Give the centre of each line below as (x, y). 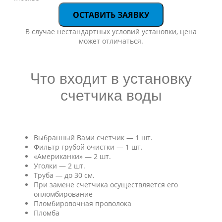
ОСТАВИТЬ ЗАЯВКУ (111, 15)
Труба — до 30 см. (64, 175)
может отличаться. (111, 41)
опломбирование (63, 194)
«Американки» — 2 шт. (72, 156)
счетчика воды (111, 95)
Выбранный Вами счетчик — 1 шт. (93, 138)
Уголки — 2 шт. (59, 166)
